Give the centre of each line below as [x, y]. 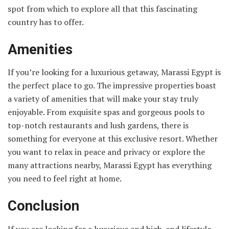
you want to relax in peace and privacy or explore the [106, 152]
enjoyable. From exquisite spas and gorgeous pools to [106, 112]
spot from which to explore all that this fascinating [102, 9]
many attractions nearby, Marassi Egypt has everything [110, 165]
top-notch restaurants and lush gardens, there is [98, 125]
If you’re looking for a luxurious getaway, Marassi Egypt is [114, 72]
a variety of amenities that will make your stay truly [103, 99]
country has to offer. [46, 22]
